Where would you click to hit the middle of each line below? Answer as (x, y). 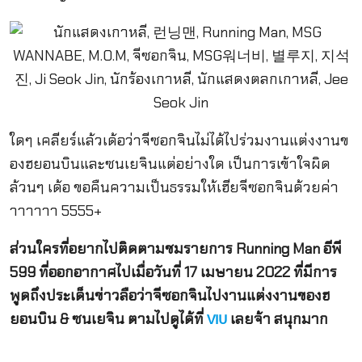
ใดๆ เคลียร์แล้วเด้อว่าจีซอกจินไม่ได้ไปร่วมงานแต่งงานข (179, 140)
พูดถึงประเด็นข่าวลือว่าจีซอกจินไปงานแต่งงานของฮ (169, 296)
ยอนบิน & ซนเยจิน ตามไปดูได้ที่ (108, 320)
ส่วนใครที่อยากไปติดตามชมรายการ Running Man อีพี (175, 249)
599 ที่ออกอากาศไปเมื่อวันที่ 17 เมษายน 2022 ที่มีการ (173, 273)
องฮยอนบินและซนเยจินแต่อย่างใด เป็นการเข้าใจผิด (170, 164)
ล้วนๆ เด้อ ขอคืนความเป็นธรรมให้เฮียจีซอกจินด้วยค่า (174, 187)
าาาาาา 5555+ (55, 210)
